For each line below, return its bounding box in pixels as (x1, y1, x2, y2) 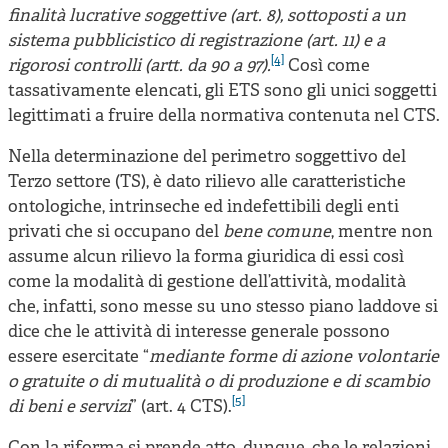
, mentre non (331, 221, 433, 243)
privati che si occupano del (8, 221, 223, 243)
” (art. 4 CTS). (131, 396, 232, 418)
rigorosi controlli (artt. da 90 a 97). (8, 55, 271, 77)
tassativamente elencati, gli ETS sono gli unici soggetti (8, 80, 437, 102)
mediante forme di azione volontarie (149, 346, 439, 368)
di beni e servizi (8, 396, 131, 418)
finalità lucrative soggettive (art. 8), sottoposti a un (8, 5, 406, 27)
